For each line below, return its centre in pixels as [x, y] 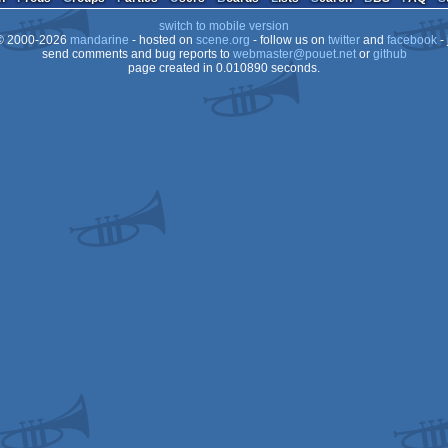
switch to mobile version [224, 26]
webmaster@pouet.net [294, 54]
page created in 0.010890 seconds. [224, 68]
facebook [411, 40]
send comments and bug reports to [137, 54]
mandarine [99, 40]
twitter [343, 40]
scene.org [222, 40]
